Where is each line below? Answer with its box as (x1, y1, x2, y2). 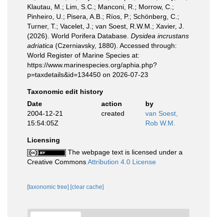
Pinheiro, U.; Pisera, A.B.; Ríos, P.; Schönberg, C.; (27, 13, 179, 20)
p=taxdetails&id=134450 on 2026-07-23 (27, 71, 148, 78)
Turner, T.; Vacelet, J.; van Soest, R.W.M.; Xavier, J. (27, 22, 184, 30)
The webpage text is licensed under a (66, 148, 183, 156)
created (101, 109, 124, 117)
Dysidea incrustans (131, 32, 189, 40)
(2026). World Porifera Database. (27, 32, 131, 40)
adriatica (27, 42, 53, 49)
